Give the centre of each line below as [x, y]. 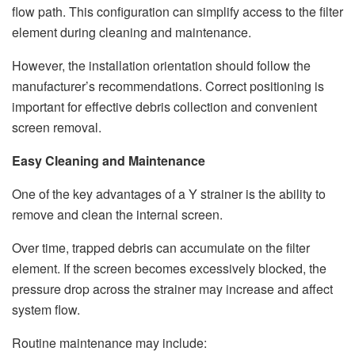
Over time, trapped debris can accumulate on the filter [161, 248]
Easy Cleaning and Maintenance [109, 161]
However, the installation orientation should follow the [161, 66]
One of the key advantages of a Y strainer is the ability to [169, 194]
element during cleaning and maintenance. [132, 32]
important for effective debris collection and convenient [164, 107]
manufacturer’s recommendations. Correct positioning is [168, 86]
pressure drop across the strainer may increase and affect [172, 289]
